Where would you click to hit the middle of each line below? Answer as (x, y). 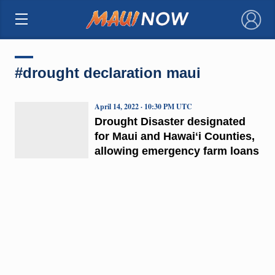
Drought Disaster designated (170, 121)
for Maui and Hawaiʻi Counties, (174, 136)
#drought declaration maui (107, 72)
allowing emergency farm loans (176, 151)
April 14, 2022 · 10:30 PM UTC (143, 106)
